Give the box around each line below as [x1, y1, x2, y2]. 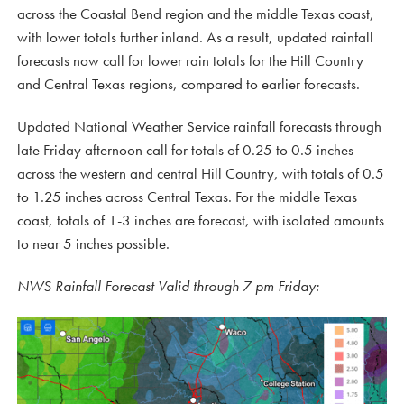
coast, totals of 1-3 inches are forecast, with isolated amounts [17, 210, 384, 230]
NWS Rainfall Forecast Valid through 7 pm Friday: [17, 276, 319, 296]
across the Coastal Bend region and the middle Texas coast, [17, 4, 374, 23]
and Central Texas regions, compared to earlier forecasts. [17, 74, 360, 94]
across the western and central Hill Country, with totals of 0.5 [17, 163, 384, 183]
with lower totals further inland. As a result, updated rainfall [17, 27, 373, 47]
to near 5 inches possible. [17, 234, 170, 253]
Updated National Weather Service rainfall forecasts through [17, 116, 381, 136]
